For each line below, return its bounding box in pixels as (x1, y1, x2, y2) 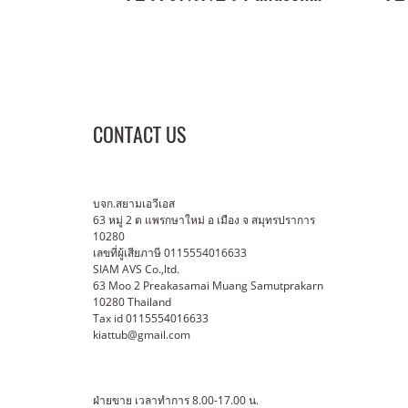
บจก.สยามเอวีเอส (93, 196, 178, 211)
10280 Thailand (93, 294, 171, 310)
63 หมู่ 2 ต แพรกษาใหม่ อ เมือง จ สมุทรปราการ (93, 212, 315, 228)
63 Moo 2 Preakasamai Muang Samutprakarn (93, 278, 323, 293)
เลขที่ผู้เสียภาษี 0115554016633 (93, 245, 247, 260)
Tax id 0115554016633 (93, 311, 209, 326)
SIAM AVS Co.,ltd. (93, 261, 179, 277)
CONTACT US (93, 121, 186, 148)
